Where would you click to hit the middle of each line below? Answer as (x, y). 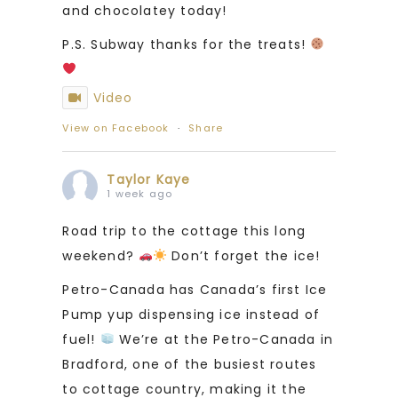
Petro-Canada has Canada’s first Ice (195, 289)
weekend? (101, 255)
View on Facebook (116, 127)
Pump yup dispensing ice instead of (191, 314)
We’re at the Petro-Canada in (224, 339)
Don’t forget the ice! (244, 255)
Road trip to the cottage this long (184, 231)
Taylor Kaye (149, 179)
